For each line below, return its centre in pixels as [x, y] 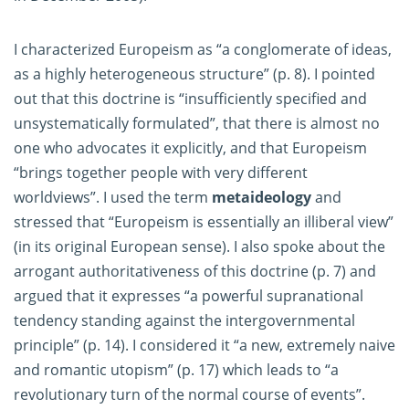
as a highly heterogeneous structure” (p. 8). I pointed [194, 74]
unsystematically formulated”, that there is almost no [197, 124]
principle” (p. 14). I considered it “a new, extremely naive [204, 346]
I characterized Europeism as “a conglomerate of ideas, [203, 50]
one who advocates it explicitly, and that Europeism [190, 148]
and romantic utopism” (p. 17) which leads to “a [176, 370]
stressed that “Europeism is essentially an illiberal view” [204, 222]
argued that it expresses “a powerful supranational [189, 296]
